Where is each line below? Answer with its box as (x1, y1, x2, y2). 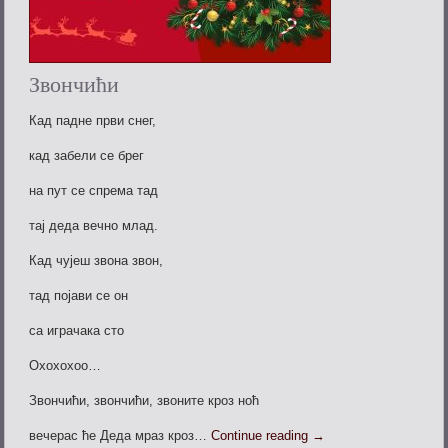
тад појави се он (29, 288, 129, 304)
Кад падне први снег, (29, 113, 157, 129)
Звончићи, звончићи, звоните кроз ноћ (29, 393, 260, 409)
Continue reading (211, 428, 313, 444)
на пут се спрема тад (29, 183, 159, 199)
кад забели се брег (29, 148, 145, 164)
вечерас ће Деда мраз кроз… (29, 428, 212, 444)
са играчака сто (29, 323, 125, 339)
